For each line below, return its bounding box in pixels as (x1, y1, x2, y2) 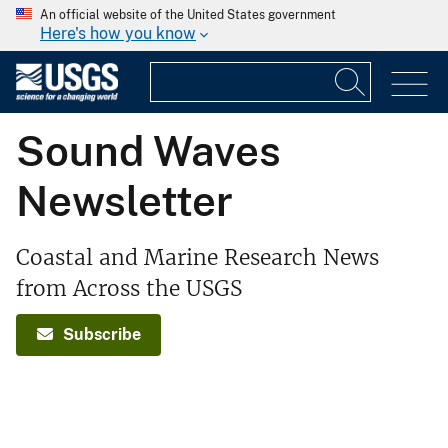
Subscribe (62, 324, 141, 344)
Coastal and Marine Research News (16, 243, 379, 271)
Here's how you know (40, 24, 196, 43)
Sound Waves (16, 125, 281, 175)
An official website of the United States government (40, 8, 336, 22)
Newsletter (16, 175, 233, 225)
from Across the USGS (16, 274, 242, 302)
